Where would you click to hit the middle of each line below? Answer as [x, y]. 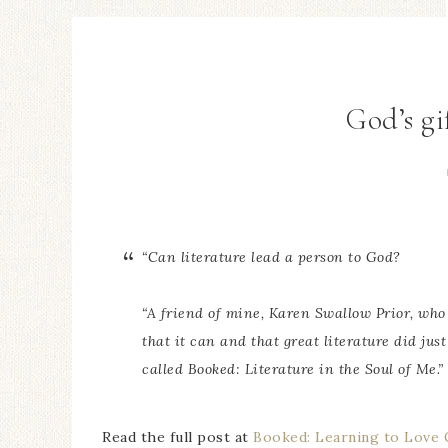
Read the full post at [177, 437]
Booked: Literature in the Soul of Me [312, 369]
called [165, 369]
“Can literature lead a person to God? [271, 257]
